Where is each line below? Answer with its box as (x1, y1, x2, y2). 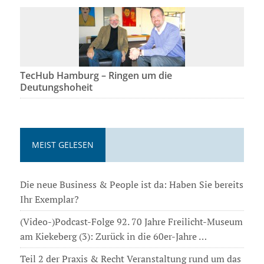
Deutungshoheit (19, 81, 93, 94)
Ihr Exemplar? (19, 193, 79, 206)
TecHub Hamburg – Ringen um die (19, 69, 172, 82)
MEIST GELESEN (31, 139, 94, 151)
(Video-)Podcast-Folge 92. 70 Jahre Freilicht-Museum (19, 215, 243, 229)
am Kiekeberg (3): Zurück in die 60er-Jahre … (19, 230, 207, 243)
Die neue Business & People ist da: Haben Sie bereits (19, 178, 243, 192)
